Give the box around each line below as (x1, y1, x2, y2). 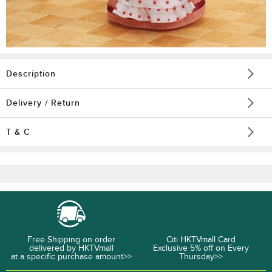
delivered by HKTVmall (29, 242, 114, 253)
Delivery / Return (6, 97, 80, 108)
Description (6, 68, 56, 79)
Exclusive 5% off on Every (153, 242, 249, 253)
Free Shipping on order (27, 234, 115, 245)
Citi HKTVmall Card (166, 234, 236, 245)
